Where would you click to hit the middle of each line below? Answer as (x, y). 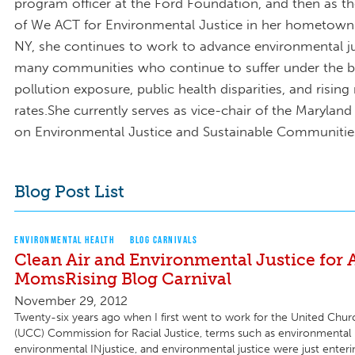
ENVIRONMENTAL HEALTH (64, 240)
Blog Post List (69, 191)
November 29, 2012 (71, 301)
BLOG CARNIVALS (164, 240)
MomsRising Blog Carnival (123, 279)
